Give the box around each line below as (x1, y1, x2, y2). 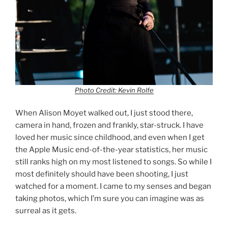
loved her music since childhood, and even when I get (15, 133, 205, 142)
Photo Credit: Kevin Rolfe (74, 85, 154, 94)
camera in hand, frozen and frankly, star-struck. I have (15, 121, 204, 130)
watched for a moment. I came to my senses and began (15, 182, 211, 191)
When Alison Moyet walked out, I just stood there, (15, 108, 193, 118)
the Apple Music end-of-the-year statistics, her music (15, 145, 208, 155)
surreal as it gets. (15, 206, 76, 216)
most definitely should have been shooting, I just (15, 169, 188, 179)
